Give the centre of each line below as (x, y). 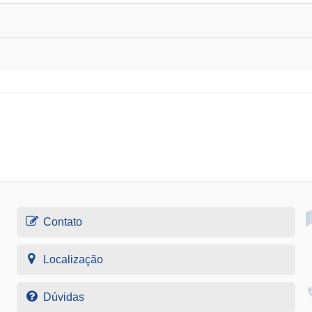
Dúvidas (63, 297)
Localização (73, 259)
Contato (62, 221)
